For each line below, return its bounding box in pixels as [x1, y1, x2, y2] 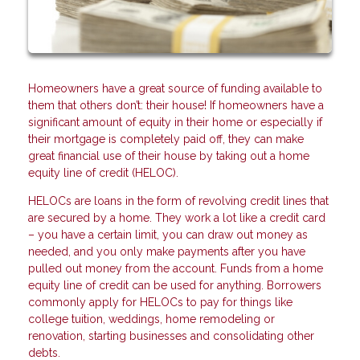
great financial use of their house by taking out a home [28, 149, 309, 163]
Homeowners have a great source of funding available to [28, 82, 322, 96]
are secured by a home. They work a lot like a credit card [28, 211, 325, 225]
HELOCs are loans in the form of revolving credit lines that [28, 194, 329, 208]
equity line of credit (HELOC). [28, 166, 178, 180]
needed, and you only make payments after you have [28, 245, 305, 259]
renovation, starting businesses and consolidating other [28, 329, 314, 343]
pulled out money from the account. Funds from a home [28, 262, 323, 276]
